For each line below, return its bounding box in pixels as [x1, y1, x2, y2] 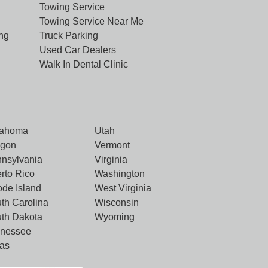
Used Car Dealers [39, 45, 116, 55]
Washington [94, 169, 145, 179]
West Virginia [94, 183, 151, 193]
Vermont [94, 140, 130, 150]
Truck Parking [39, 31, 98, 41]
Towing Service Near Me [39, 16, 144, 26]
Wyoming [94, 212, 135, 222]
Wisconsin [94, 197, 139, 208]
